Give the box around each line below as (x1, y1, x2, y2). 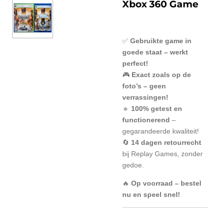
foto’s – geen (122, 82, 166, 90)
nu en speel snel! (122, 191, 180, 199)
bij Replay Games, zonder (122, 150, 203, 158)
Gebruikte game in (130, 37, 192, 45)
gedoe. (122, 161, 144, 169)
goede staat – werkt (122, 48, 188, 56)
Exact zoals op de (132, 71, 191, 79)
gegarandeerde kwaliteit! (122, 127, 199, 136)
